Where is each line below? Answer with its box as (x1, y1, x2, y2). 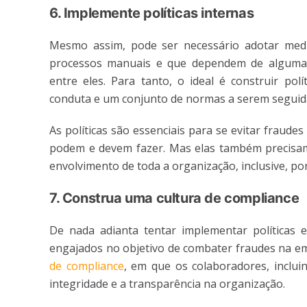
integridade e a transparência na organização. (49, 276, 285, 292)
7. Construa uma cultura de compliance (49, 190, 299, 207)
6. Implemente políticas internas (49, 5, 254, 22)
